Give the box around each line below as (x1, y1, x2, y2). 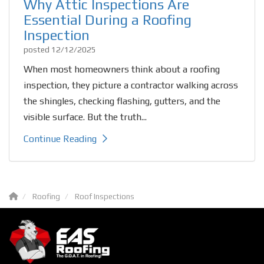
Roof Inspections (75, 191, 134, 201)
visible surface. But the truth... (24, 111, 147, 123)
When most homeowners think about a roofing (24, 63, 220, 75)
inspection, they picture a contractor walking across (24, 79, 238, 91)
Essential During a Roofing (24, 11, 192, 28)
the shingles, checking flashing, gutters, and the (24, 95, 220, 107)
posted (24, 44, 51, 54)
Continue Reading (24, 133, 97, 144)
